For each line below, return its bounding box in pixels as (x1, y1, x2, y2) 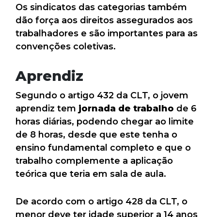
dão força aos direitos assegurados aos (15, 15, 193, 26)
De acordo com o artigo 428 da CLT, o (15, 196, 187, 207)
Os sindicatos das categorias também (15, 2, 187, 13)
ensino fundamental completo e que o (15, 142, 191, 154)
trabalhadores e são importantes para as (15, 28, 198, 39)
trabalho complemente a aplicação (15, 155, 173, 167)
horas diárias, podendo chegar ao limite (15, 116, 194, 127)
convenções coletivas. (15, 41, 116, 52)
